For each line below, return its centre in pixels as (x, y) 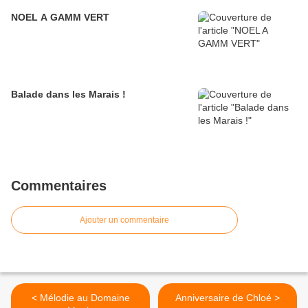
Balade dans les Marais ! (68, 95)
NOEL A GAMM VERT (60, 18)
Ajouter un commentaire (124, 220)
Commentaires (59, 186)
